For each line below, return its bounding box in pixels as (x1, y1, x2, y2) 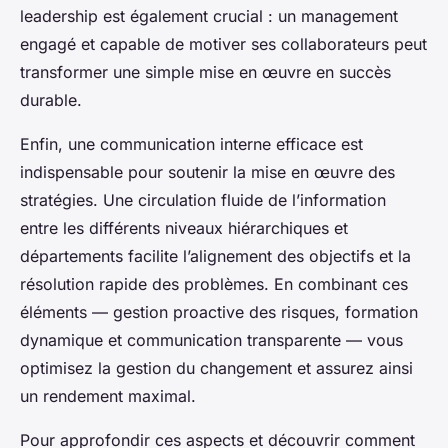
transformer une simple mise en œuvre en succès (20, 61, 391, 82)
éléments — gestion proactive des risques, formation (20, 301, 418, 322)
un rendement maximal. (20, 385, 196, 406)
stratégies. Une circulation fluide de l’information (20, 189, 386, 210)
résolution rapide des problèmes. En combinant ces (20, 273, 408, 294)
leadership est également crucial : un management (20, 5, 398, 26)
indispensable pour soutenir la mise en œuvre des (20, 161, 395, 182)
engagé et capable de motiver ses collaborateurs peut (20, 33, 427, 54)
